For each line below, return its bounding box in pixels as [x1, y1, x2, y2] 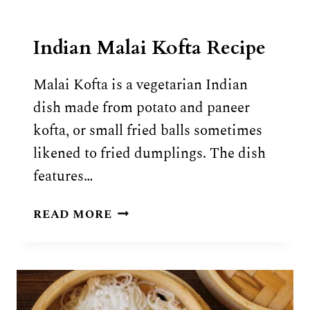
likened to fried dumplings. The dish [33, 143, 266, 165]
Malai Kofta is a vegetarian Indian [33, 74, 248, 96]
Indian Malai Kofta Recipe [33, 35, 266, 62]
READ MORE [33, 205, 112, 224]
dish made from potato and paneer [33, 97, 250, 119]
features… [33, 165, 93, 188]
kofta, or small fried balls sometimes [33, 120, 262, 142]
